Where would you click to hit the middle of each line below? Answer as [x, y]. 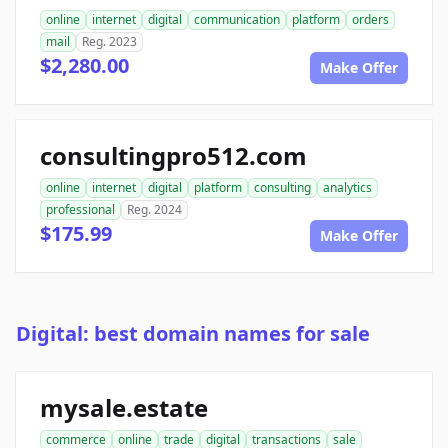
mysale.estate [124, 408]
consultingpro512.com [173, 156]
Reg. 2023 [109, 42]
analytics [347, 188]
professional [80, 210]
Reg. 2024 [154, 210]
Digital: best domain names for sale [193, 334]
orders [370, 20]
